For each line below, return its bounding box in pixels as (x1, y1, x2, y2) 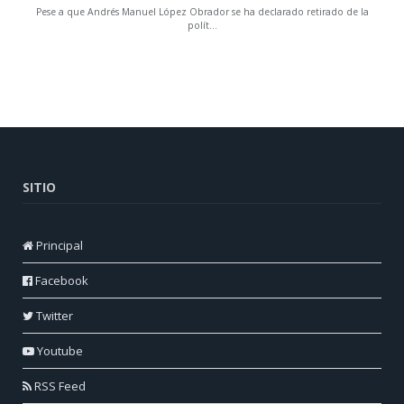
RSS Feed (32, 377, 86, 394)
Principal (33, 236, 83, 253)
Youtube (34, 342, 83, 359)
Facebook (32, 271, 88, 289)
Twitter (33, 307, 73, 324)
